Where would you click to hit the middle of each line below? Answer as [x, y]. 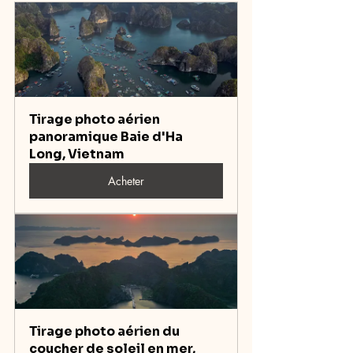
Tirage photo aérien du [106, 331]
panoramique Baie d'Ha [107, 137]
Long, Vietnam [77, 154]
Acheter [126, 181]
